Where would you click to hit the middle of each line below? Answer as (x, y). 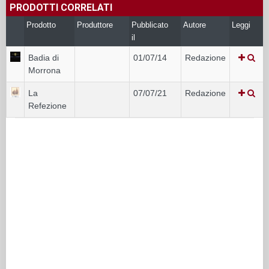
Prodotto (41, 25)
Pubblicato (150, 25)
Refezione (47, 105)
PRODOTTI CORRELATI (61, 7)
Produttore (95, 25)
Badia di (44, 57)
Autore (195, 25)
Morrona (44, 70)
